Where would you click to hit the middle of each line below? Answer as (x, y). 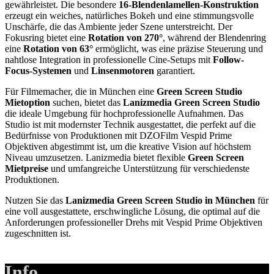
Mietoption (28, 103)
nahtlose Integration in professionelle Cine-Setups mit (109, 60)
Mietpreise (27, 169)
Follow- (228, 60)
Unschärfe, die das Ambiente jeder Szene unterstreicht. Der (119, 27)
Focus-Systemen (38, 71)
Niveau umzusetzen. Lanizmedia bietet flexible (96, 158)
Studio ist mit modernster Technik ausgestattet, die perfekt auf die (130, 125)
